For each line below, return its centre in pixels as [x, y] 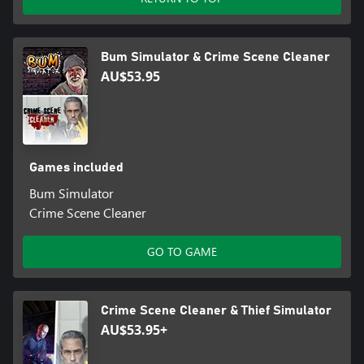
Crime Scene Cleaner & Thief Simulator [216, 311]
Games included [76, 168]
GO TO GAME [182, 252]
